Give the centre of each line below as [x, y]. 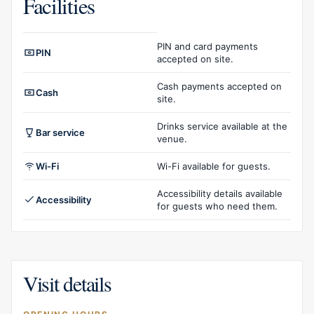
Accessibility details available [220, 193]
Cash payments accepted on [219, 86]
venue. [172, 138]
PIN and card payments [207, 46]
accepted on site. [195, 59]
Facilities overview [71, 40]
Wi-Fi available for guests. [214, 166]
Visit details [67, 283]
